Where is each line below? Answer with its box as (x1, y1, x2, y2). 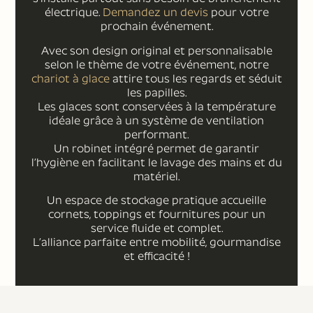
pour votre (208, 6, 269, 20)
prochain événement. (100, 20, 213, 34)
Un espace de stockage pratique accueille (47, 193, 266, 207)
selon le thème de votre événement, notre (44, 57, 269, 71)
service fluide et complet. (90, 221, 223, 235)
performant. (124, 127, 189, 141)
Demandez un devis (102, 6, 208, 20)
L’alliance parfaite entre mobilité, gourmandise (32, 235, 281, 249)
